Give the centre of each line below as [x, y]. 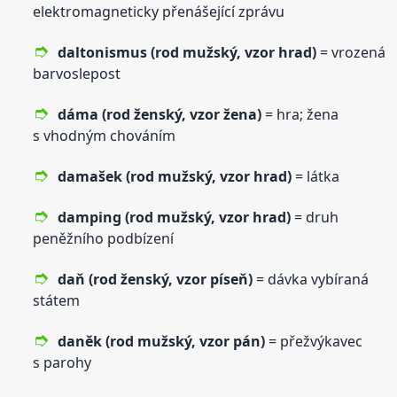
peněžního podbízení [104, 238]
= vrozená [351, 52]
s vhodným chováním [105, 135]
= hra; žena [300, 114]
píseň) [230, 279]
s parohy [62, 362]
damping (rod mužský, [139, 217]
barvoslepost [77, 73]
